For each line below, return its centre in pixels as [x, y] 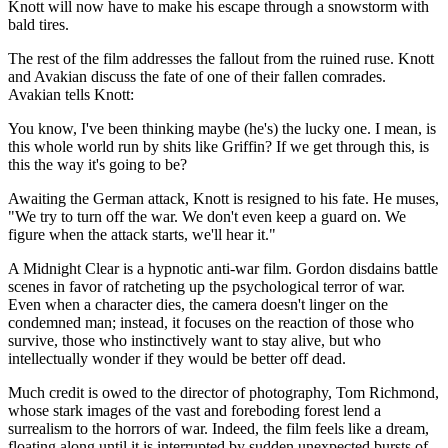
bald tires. [38, 24]
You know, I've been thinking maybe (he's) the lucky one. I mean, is [222, 128]
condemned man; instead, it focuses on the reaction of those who [211, 322]
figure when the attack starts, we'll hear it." [142, 234]
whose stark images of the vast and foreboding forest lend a [194, 410]
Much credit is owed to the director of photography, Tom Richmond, [223, 392]
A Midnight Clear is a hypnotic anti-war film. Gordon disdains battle [223, 268]
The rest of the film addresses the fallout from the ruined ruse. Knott [221, 58]
